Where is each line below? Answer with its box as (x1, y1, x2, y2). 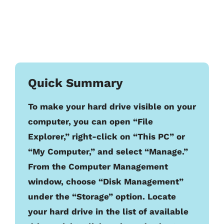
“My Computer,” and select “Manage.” (28, 146, 188, 156)
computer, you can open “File (28, 116, 153, 126)
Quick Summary (28, 75, 123, 90)
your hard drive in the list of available (28, 206, 188, 216)
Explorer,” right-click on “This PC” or (28, 131, 185, 141)
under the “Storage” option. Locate (28, 191, 176, 201)
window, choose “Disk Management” (28, 176, 183, 186)
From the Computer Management (28, 161, 168, 171)
